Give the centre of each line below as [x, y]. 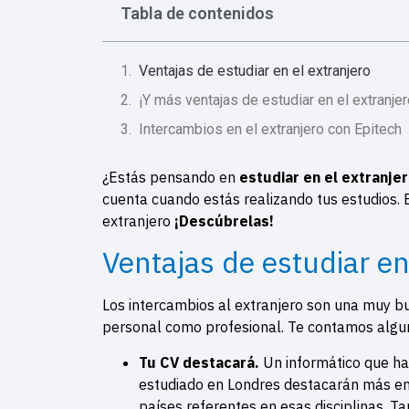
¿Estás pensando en [171, 177]
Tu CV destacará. [201, 362]
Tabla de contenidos [197, 13]
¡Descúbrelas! [222, 220]
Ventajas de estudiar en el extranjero [255, 70]
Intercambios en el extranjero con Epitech [270, 129]
